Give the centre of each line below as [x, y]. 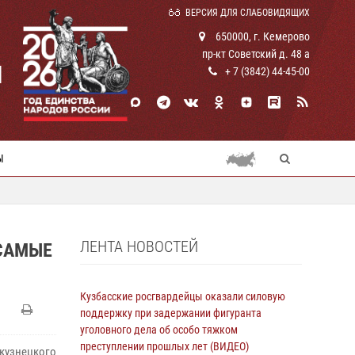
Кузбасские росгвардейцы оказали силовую [183, 296]
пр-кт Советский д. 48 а [256, 54]
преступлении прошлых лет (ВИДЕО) [164, 346]
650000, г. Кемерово [261, 36]
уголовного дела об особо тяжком [159, 330]
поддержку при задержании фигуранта [171, 313]
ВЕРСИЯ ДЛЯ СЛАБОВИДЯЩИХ [248, 13]
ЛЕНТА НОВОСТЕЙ [139, 246]
